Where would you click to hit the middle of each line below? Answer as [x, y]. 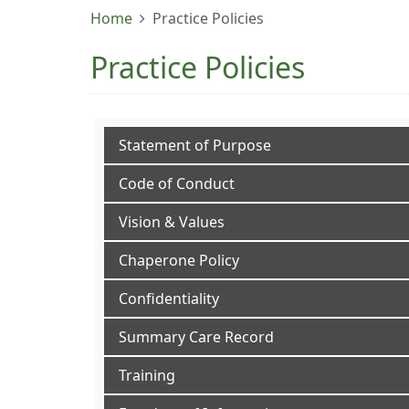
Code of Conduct [177, 184]
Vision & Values [172, 222]
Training [147, 375]
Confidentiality [169, 299]
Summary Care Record [196, 337]
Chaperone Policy [179, 260]
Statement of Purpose [195, 145]
